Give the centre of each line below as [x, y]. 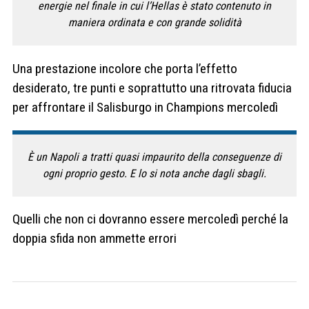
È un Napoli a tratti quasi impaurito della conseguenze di [154, 157]
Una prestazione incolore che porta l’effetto [125, 68]
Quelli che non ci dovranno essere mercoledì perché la [150, 219]
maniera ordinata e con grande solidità [154, 23]
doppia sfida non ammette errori [94, 239]
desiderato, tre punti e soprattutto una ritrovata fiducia [152, 88]
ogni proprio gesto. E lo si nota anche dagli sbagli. [154, 173]
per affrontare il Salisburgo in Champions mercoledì [145, 107]
